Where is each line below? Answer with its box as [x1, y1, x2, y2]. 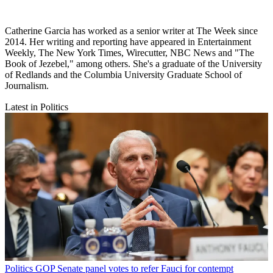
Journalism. [5, 80, 49, 91]
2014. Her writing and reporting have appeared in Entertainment [5, 36, 251, 47]
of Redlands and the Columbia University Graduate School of [5, 69, 242, 80]
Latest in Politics [5, 101, 68, 112]
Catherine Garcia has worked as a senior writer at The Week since [5, 25, 258, 36]
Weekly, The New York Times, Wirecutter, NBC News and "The [5, 47, 254, 58]
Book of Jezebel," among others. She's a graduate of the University [5, 58, 262, 69]
